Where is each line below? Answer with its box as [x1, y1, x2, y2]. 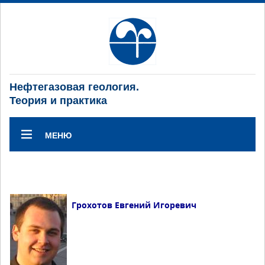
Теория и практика [9, 95, 107, 106]
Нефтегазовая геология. [9, 81, 139, 93]
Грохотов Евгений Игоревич [72, 199, 196, 211]
